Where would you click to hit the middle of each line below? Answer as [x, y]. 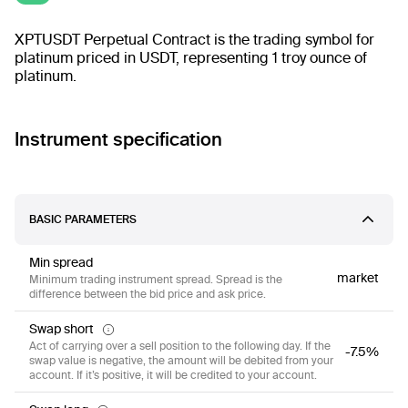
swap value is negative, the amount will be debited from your [181, 361]
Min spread [61, 263]
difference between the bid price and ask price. [148, 294]
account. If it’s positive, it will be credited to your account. [173, 375]
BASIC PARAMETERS [83, 219]
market [358, 278]
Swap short [61, 329]
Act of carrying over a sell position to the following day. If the [180, 346]
